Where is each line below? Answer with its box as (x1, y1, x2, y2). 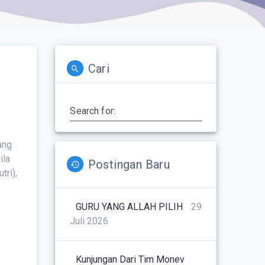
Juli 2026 (70, 215, 109, 227)
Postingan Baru (88, 157, 170, 172)
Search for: (70, 105, 116, 117)
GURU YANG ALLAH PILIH (76, 201, 183, 212)
